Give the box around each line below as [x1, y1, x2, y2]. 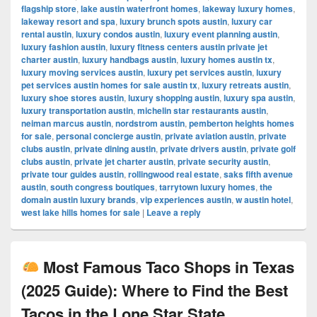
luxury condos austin [76, 28, 160, 40]
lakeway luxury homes [202, 2, 293, 15]
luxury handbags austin [82, 53, 176, 66]
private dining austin [74, 142, 156, 155]
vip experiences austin [140, 193, 231, 206]
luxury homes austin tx [180, 53, 272, 66]
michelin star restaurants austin [137, 104, 266, 117]
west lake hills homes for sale [21, 206, 140, 219]
